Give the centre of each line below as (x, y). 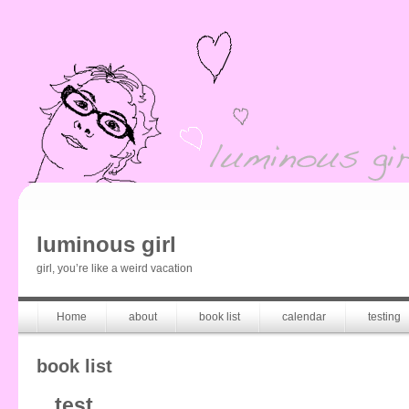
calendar (304, 317)
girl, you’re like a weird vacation (115, 268)
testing (384, 317)
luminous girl (106, 244)
